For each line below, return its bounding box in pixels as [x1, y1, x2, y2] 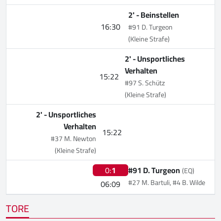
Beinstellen [141, 7, 179, 22]
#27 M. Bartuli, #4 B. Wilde [128, 176, 205, 189]
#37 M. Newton [50, 132, 96, 145]
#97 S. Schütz [125, 76, 165, 89]
